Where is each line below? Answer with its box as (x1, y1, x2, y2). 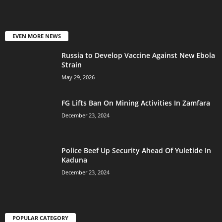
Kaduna (61, 155, 87, 165)
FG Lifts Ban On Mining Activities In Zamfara (61, 98, 210, 108)
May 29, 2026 (61, 73, 95, 81)
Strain (61, 60, 82, 70)
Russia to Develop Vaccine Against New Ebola (61, 51, 215, 60)
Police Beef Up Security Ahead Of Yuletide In (61, 146, 211, 156)
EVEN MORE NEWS (12, 32, 61, 40)
